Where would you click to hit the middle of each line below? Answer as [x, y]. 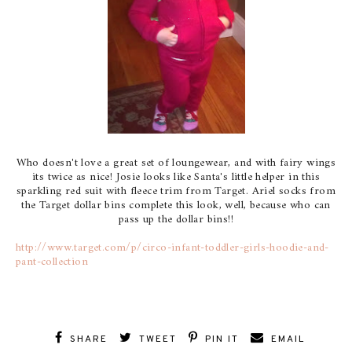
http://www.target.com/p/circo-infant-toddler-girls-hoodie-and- [172, 248]
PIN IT [222, 340]
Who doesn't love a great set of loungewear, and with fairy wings [176, 163]
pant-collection [52, 262]
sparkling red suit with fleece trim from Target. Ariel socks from [176, 192]
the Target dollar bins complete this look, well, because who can [176, 206]
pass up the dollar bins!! [176, 220]
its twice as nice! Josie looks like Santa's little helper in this [176, 178]
